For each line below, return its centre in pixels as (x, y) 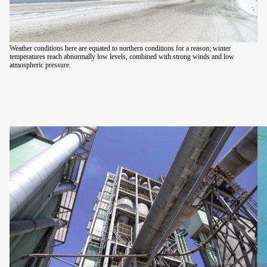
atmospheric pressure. (40, 65)
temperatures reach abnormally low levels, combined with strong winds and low (122, 56)
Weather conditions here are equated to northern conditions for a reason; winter (120, 48)
